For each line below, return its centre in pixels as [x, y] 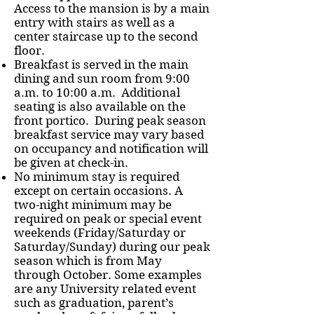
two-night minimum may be [93, 205]
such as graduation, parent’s [94, 303]
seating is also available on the [100, 107]
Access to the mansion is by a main [112, 8]
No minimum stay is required [97, 177]
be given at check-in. [71, 163]
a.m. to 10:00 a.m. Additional [97, 93]
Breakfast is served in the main [101, 64]
